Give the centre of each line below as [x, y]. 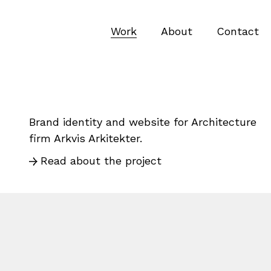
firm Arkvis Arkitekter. [86, 138]
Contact [238, 31]
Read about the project [101, 161]
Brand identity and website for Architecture [143, 122]
